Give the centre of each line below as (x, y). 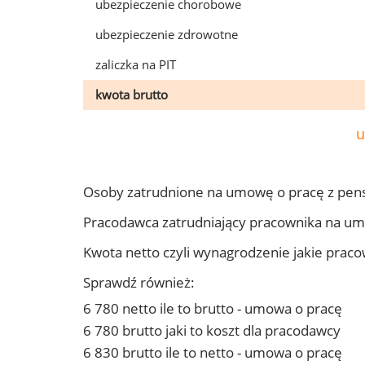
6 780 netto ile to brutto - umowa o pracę (213, 309)
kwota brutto (132, 95)
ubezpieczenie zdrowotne (167, 34)
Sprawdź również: (139, 283)
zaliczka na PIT (136, 64)
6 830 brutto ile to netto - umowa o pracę (213, 353)
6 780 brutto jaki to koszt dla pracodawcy (212, 331)
